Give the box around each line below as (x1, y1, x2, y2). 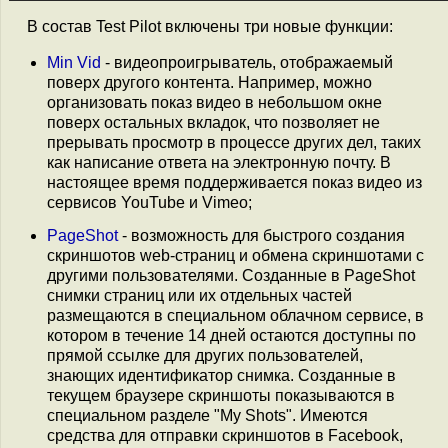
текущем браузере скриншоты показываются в (47, 387, 395, 405)
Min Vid (47, 54, 101, 71)
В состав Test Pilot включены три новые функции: (27, 18, 393, 35)
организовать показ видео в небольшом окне (47, 94, 382, 111)
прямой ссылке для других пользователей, (47, 347, 363, 365)
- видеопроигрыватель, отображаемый (101, 54, 393, 71)
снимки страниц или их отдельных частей (47, 287, 352, 305)
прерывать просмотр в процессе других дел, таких (47, 134, 421, 151)
